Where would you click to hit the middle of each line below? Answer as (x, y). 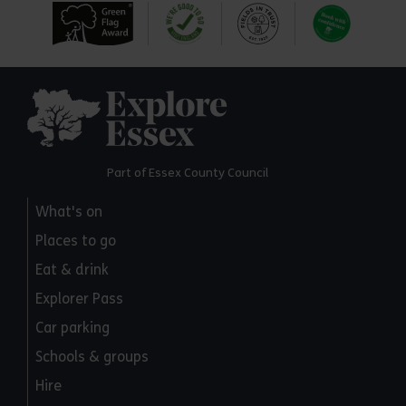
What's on (69, 212)
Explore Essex (274, 100)
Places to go (76, 241)
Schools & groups (92, 357)
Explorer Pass (79, 299)
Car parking (72, 328)
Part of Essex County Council (188, 174)
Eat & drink (72, 270)
